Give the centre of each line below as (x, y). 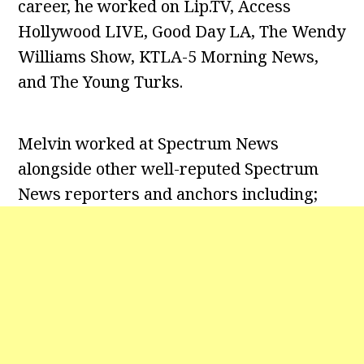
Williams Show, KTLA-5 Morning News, (169, 57)
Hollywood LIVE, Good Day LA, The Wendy (182, 32)
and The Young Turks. (101, 82)
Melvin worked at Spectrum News (149, 144)
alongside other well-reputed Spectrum (169, 169)
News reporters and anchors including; (168, 194)
